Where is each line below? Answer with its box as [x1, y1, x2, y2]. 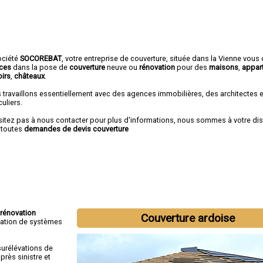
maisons [209, 62, 239, 72]
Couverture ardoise [141, 211, 235, 225]
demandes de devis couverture [24, 124, 129, 133]
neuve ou [105, 62, 140, 72]
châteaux [14, 71, 45, 80]
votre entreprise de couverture [65, 53, 167, 63]
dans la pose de [11, 62, 68, 72]
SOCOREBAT [20, 53, 62, 63]
